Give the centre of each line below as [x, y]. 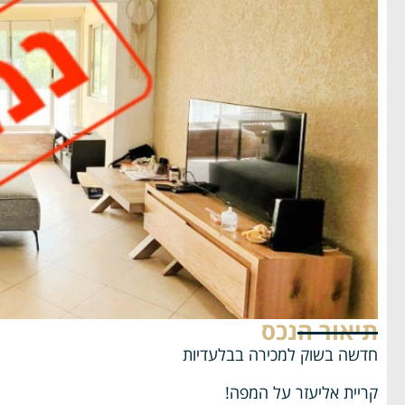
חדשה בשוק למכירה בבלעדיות [280, 355]
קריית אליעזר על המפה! [301, 392]
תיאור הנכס [320, 331]
